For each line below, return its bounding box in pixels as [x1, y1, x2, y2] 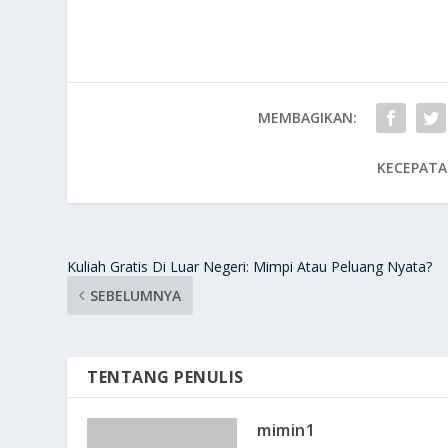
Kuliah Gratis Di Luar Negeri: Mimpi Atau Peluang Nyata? [67, 256, 433, 276]
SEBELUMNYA [90, 285, 182, 305]
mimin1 [257, 418, 316, 441]
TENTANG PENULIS [87, 365, 244, 388]
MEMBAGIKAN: [258, 107, 358, 127]
